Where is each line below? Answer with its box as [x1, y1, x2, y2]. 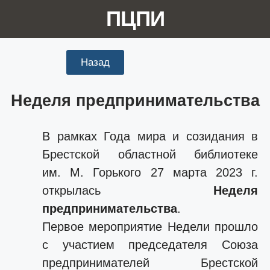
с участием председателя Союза [42, 238, 258, 251]
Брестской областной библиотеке [42, 148, 258, 161]
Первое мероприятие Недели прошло [42, 220, 258, 233]
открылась [42, 184, 213, 197]
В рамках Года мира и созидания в [42, 130, 258, 143]
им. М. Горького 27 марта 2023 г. [42, 166, 258, 179]
